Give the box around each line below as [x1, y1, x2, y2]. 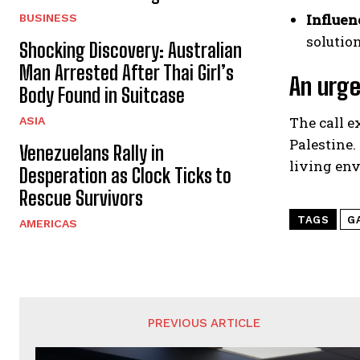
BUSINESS [19, 10, 77, 24]
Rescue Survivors [19, 186, 143, 210]
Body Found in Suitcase [19, 83, 185, 107]
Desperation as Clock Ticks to [19, 163, 231, 187]
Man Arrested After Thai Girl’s [19, 60, 234, 84]
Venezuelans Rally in [19, 141, 164, 165]
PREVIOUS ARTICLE [148, 316, 261, 331]
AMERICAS [19, 216, 77, 230]
